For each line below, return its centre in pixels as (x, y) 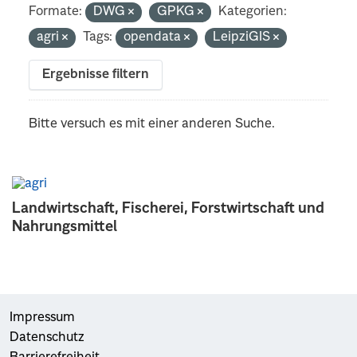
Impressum (42, 318)
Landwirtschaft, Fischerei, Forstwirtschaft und (168, 208)
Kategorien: (253, 12)
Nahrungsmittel (65, 227)
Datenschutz (47, 337)
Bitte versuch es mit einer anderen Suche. (152, 124)
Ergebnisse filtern (96, 75)
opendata (154, 37)
